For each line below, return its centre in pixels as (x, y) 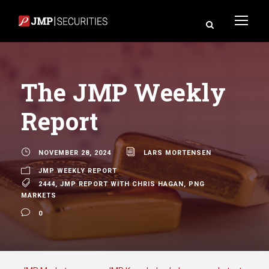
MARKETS (39, 195)
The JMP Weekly (123, 92)
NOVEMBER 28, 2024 (75, 153)
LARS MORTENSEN (177, 153)
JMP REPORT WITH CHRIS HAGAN (122, 184)
